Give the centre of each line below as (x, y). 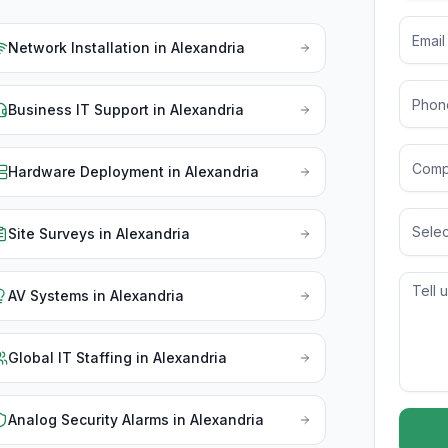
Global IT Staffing (70, 357)
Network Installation (79, 47)
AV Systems (49, 295)
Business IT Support (79, 109)
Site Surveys (52, 233)
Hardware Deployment (86, 171)
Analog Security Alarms (89, 419)
